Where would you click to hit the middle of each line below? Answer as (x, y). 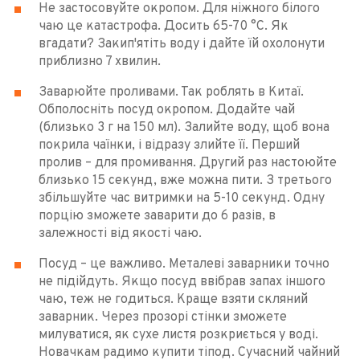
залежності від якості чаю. (120, 234)
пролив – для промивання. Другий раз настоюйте (187, 164)
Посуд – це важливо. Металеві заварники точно (184, 265)
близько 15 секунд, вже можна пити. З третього (185, 181)
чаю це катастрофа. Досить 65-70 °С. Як (163, 27)
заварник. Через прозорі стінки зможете (162, 318)
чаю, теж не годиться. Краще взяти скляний (173, 300)
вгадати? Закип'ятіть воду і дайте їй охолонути (181, 45)
